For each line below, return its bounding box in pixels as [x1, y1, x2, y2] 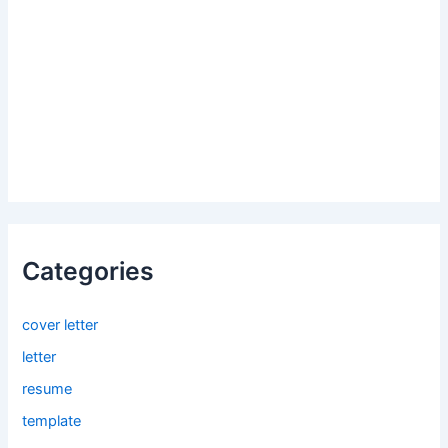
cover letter [22, 316, 99, 335]
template [22, 412, 82, 431]
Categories [22, 256, 155, 287]
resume [22, 380, 73, 399]
